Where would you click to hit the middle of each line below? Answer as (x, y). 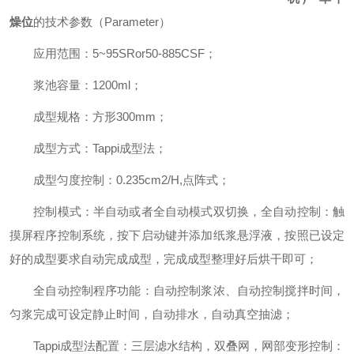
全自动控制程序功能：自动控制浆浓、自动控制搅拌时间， (177, 290)
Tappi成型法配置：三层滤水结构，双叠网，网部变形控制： (177, 346)
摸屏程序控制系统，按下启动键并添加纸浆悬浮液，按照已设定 (177, 235)
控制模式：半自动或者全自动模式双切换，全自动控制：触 (177, 211)
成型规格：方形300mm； (88, 117)
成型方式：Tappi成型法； (88, 148)
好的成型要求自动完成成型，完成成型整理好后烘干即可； (164, 259)
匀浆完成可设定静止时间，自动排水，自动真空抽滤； (152, 314)
